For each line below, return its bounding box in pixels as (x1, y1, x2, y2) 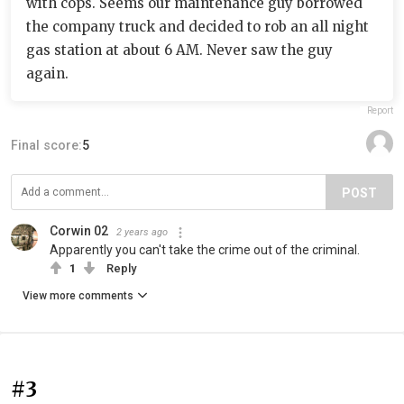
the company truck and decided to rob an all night (26, 18, 369, 35)
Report (367, 106, 393, 115)
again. (26, 65, 69, 82)
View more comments (23, 289, 133, 302)
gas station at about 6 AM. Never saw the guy (26, 41, 333, 59)
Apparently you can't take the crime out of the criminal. (50, 243, 360, 257)
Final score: (11, 138, 82, 152)
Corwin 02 (50, 224, 108, 238)
